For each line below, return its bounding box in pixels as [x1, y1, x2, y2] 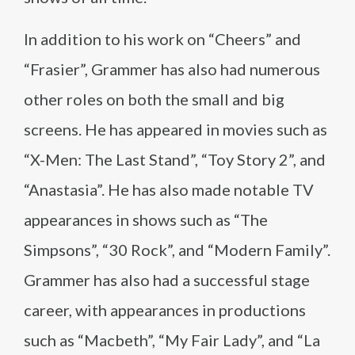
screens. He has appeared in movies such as [24, 120, 327, 139]
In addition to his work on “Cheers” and [24, 29, 301, 48]
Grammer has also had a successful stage [24, 270, 310, 289]
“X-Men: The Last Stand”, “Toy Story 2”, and [24, 150, 326, 169]
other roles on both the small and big [24, 90, 284, 109]
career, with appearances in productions [24, 300, 306, 319]
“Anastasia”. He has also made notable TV [24, 180, 314, 199]
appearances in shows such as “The [24, 210, 268, 229]
